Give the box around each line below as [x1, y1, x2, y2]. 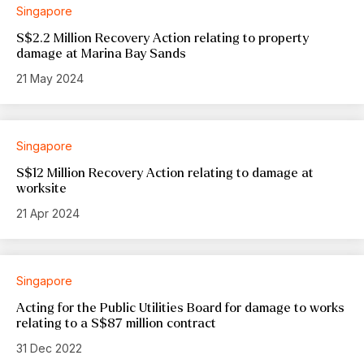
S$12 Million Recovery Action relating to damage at [16, 165, 314, 180]
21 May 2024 [16, 71, 84, 85]
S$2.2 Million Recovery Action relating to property [16, 30, 309, 45]
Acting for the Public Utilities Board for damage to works [16, 300, 344, 314]
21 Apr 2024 [16, 206, 80, 220]
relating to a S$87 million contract [16, 315, 216, 330]
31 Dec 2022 [16, 340, 82, 355]
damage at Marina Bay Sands [16, 45, 186, 60]
